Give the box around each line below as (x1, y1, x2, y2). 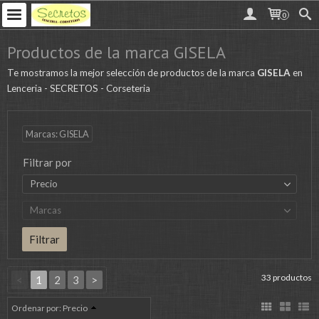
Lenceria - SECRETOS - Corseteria (7, 83, 150, 94)
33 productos (261, 272, 312, 283)
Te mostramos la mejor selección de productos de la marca (7, 67, 257, 78)
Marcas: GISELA (26, 128, 89, 140)
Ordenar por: (11, 303, 63, 314)
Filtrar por (23, 156, 72, 169)
